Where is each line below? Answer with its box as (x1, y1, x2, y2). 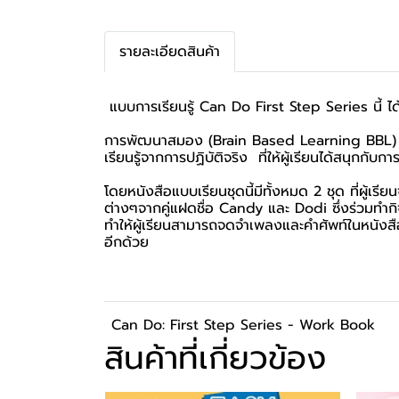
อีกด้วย (104, 231, 149, 253)
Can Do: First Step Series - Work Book (111, 313, 375, 336)
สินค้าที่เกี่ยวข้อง (104, 333, 326, 382)
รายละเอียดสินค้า (119, 40, 220, 62)
